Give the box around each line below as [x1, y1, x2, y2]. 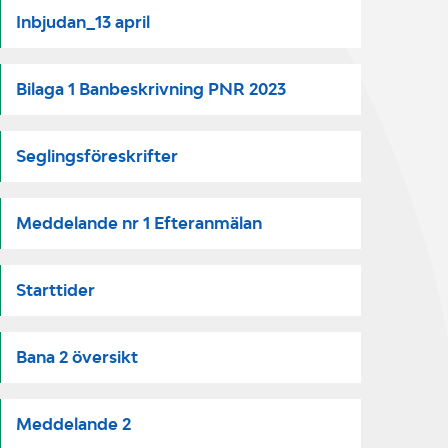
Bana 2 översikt [16, 347, 138, 367]
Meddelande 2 [16, 414, 131, 434]
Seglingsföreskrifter [16, 146, 178, 166]
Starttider [16, 280, 95, 300]
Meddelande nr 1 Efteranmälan [16, 213, 262, 233]
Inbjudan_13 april [16, 12, 150, 32]
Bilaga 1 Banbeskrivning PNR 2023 [16, 79, 286, 99]
